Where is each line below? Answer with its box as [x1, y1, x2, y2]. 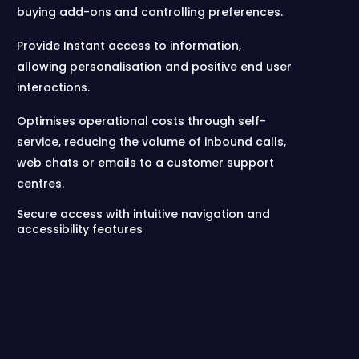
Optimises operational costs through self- [17, 113, 267, 129]
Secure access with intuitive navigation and [17, 206, 271, 222]
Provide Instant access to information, [17, 38, 242, 54]
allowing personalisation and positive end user [17, 58, 292, 75]
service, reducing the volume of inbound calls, [17, 134, 287, 150]
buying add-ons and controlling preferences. [17, 4, 284, 20]
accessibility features [17, 221, 143, 237]
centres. [17, 175, 65, 192]
